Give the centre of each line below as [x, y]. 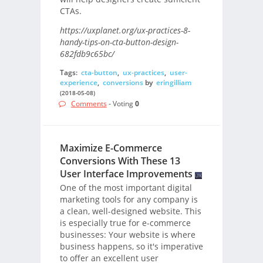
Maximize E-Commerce [111, 148]
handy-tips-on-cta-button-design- [119, 42]
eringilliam [173, 82]
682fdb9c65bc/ [87, 54]
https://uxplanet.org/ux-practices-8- [125, 31]
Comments [89, 104]
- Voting [121, 104]
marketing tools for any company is [129, 200]
